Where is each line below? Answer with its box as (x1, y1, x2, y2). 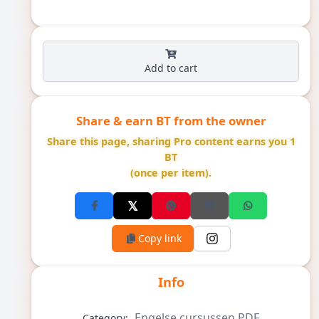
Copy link (137, 231, 182, 245)
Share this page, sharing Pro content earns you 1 (46, 134, 296, 148)
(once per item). (130, 165, 211, 179)
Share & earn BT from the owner (75, 112, 266, 129)
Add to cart (145, 61, 197, 75)
